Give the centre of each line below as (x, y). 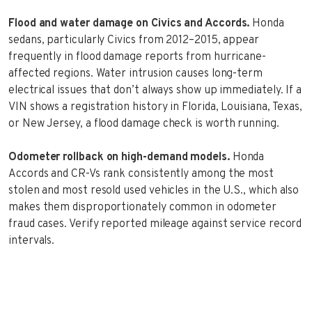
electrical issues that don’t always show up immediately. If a (155, 90)
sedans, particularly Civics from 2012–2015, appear (134, 40)
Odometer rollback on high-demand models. (119, 157)
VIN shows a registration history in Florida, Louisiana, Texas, (156, 107)
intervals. (32, 241)
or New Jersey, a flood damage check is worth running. (144, 124)
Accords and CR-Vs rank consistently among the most (141, 174)
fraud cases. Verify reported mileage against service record (155, 224)
